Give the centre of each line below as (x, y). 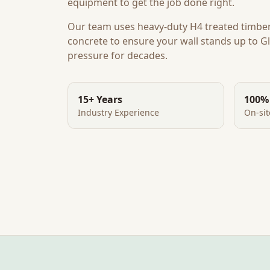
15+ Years (100, 99)
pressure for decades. (118, 55)
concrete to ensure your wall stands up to (164, 41)
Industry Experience (118, 112)
